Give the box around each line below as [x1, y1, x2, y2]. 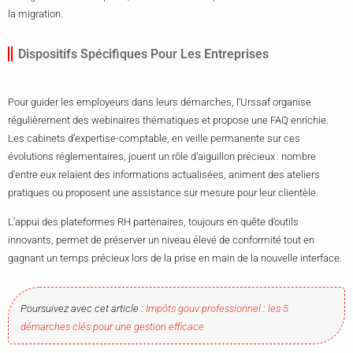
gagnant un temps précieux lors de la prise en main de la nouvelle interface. [8, 252, 342, 265]
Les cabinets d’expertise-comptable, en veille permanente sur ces [8, 132, 300, 144]
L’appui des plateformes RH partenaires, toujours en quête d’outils [8, 216, 299, 229]
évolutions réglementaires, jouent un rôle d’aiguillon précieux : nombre [8, 150, 316, 162]
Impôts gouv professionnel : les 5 [146, 303, 288, 315]
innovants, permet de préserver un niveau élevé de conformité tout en [8, 234, 314, 247]
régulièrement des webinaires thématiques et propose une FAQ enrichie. [8, 113, 329, 126]
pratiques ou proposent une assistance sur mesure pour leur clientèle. [8, 186, 318, 199]
